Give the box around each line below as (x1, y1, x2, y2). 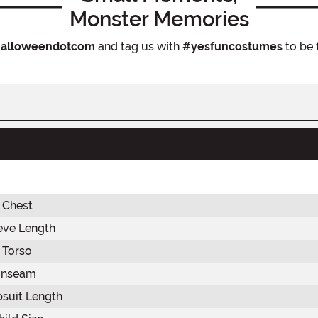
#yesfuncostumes (182, 39, 283, 53)
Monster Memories (69, 6, 249, 31)
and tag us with (94, 39, 182, 53)
